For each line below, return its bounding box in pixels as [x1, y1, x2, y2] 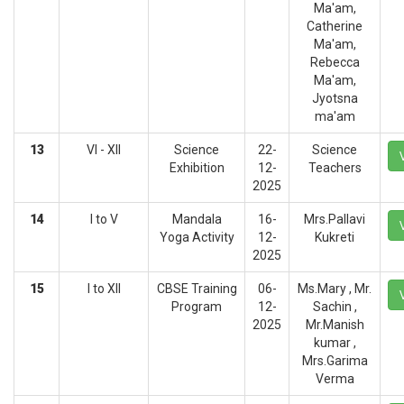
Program [171, 299, 222, 314]
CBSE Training [156, 281, 237, 296]
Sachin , [312, 299, 357, 314]
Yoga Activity [159, 230, 234, 244]
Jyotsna [311, 91, 358, 106]
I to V [89, 212, 118, 226]
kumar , [313, 335, 356, 350]
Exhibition [169, 161, 225, 175]
